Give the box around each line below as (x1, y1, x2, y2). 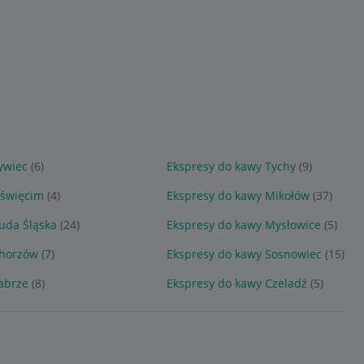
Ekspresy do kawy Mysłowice (167, 217, 321, 232)
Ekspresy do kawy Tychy (167, 158, 296, 174)
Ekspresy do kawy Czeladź (167, 275, 307, 291)
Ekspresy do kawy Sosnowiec (167, 246, 322, 262)
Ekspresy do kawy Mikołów (167, 188, 310, 203)
